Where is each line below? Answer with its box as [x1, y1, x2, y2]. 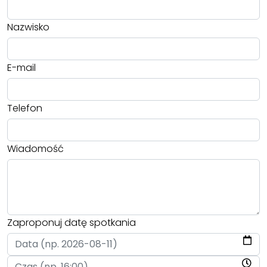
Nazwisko [7, 20, 49, 34]
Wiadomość [7, 141, 64, 156]
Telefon [7, 101, 42, 115]
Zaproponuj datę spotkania [7, 216, 136, 230]
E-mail [7, 60, 36, 74]
